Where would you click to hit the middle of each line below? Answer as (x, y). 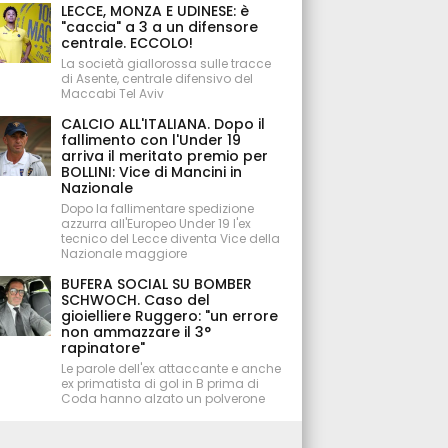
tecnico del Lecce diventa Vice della (171, 238)
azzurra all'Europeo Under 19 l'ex (156, 223)
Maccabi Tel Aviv (113, 93)
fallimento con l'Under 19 (151, 140)
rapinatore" (103, 348)
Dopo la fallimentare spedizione (158, 208)
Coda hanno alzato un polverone (163, 398)
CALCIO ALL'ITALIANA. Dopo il (163, 124)
